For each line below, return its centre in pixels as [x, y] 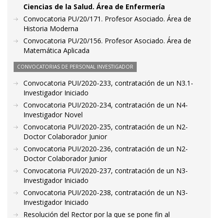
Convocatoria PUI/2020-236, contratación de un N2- [106, 149]
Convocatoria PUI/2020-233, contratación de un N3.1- [108, 83]
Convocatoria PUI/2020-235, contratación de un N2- [106, 127]
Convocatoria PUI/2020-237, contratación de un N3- [106, 171]
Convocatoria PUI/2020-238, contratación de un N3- [106, 192]
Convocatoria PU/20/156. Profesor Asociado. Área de [107, 41]
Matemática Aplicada [56, 50]
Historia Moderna [51, 28]
